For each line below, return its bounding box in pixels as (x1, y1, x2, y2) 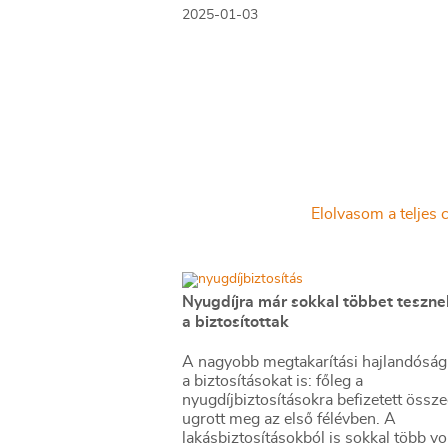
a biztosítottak (182, 314, 289, 330)
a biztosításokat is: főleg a (182, 373, 363, 389)
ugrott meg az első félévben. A (182, 411, 396, 427)
